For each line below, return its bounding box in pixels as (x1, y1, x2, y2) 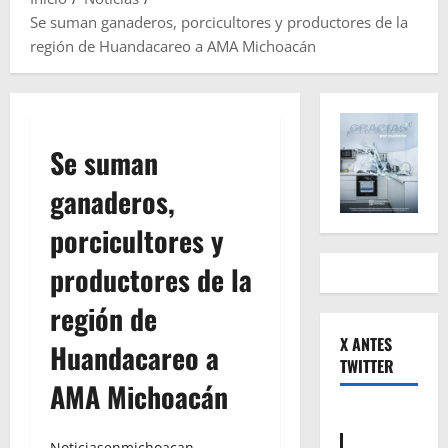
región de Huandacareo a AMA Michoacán (30, 36, 316, 57)
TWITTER (339, 354, 394, 379)
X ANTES (339, 332, 392, 357)
